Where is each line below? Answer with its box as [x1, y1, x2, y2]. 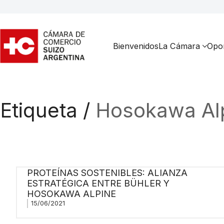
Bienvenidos [113, 40, 158, 51]
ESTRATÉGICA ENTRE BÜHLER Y [26, 177, 169, 188]
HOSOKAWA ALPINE [26, 188, 116, 199]
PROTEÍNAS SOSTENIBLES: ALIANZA [26, 167, 187, 178]
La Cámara [158, 40, 200, 51]
